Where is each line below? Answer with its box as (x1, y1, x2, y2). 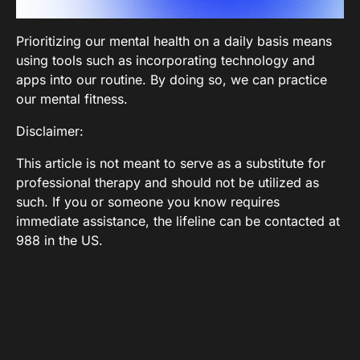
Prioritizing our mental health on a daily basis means (16, 32, 332, 49)
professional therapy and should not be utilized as (16, 174, 319, 190)
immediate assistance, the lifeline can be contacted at (16, 212, 340, 229)
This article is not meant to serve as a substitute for (16, 154, 325, 171)
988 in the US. (16, 231, 103, 248)
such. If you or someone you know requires (16, 193, 280, 210)
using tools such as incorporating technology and (16, 51, 315, 68)
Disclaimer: (16, 122, 84, 139)
